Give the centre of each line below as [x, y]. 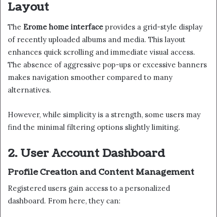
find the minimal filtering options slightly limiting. [94, 127]
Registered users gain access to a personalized [89, 188]
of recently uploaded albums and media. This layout [97, 39]
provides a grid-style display [153, 27]
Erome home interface [63, 27]
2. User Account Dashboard [86, 153]
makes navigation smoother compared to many [90, 77]
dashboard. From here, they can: [64, 201]
